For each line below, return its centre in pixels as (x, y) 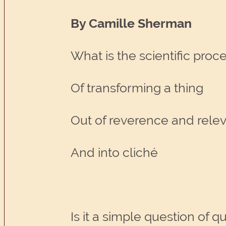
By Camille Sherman (131, 24)
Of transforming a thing (137, 88)
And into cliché (115, 152)
